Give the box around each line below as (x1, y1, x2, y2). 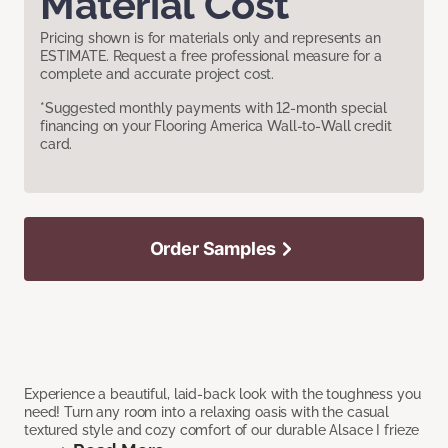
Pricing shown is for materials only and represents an (40, 30, 381, 47)
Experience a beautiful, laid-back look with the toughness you (24, 386, 421, 403)
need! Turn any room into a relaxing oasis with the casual (24, 404, 390, 421)
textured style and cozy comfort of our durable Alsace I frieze (24, 422, 420, 439)
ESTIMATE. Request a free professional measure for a (40, 48, 382, 65)
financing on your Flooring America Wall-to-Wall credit (40, 118, 392, 135)
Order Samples (149, 238, 277, 260)
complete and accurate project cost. (40, 66, 275, 83)
